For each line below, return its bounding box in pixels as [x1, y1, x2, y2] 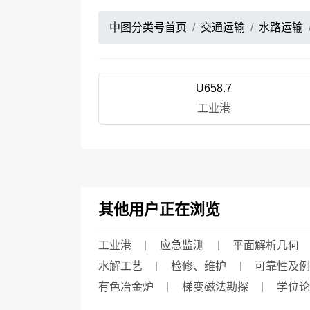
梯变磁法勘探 [182, 281, 248, 293]
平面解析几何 [232, 239, 299, 251]
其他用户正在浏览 [98, 201, 220, 218]
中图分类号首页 [109, 21, 187, 33]
